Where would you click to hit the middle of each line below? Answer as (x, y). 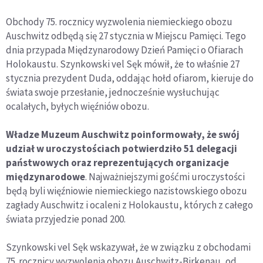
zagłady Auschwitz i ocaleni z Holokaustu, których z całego (129, 205)
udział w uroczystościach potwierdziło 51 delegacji (122, 148)
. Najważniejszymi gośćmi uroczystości (165, 176)
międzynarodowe (45, 176)
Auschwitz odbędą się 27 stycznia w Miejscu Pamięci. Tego (126, 36)
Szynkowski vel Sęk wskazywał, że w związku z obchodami (128, 247)
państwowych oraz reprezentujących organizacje (117, 162)
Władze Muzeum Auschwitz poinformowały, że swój (123, 134)
